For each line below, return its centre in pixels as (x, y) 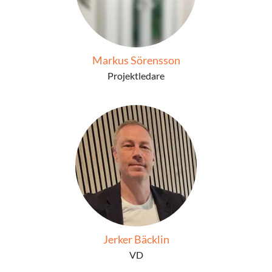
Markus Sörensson (136, 60)
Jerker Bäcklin (136, 239)
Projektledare (136, 76)
